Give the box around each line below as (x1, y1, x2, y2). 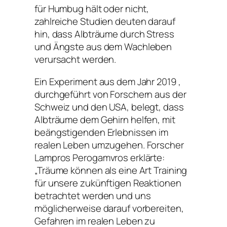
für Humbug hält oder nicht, (34, 2, 149, 16)
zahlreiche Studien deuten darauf (34, 15, 175, 28)
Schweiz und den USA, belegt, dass (34, 100, 184, 113)
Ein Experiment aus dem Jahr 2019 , (34, 74, 181, 88)
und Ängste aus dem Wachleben (34, 40, 172, 54)
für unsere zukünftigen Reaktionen (34, 176, 181, 190)
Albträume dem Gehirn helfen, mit (34, 112, 175, 126)
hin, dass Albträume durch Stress (34, 27, 174, 41)
